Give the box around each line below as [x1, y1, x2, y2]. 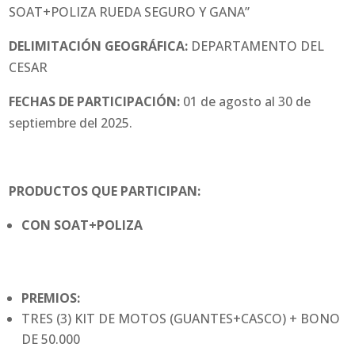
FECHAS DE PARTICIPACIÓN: [9, 93, 181, 111]
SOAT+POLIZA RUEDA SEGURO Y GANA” [9, 3, 250, 21]
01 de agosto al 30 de [180, 93, 311, 111]
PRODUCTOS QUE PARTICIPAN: [9, 182, 201, 200]
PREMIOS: [21, 289, 81, 307]
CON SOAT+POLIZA [21, 216, 143, 235]
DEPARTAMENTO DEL [188, 37, 325, 55]
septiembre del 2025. [9, 114, 133, 132]
